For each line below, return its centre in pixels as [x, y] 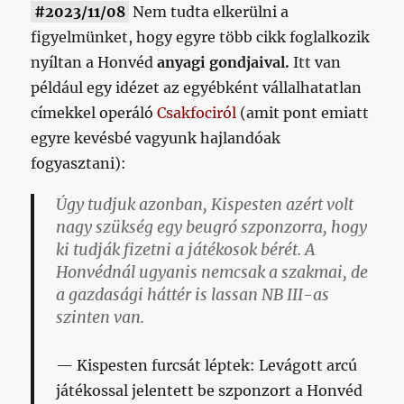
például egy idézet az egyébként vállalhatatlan [197, 88]
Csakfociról [197, 113]
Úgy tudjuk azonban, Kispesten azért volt [205, 205]
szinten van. [101, 318]
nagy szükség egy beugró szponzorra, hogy [212, 228]
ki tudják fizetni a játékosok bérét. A [186, 250]
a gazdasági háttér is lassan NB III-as [193, 295]
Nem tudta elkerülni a [209, 12]
